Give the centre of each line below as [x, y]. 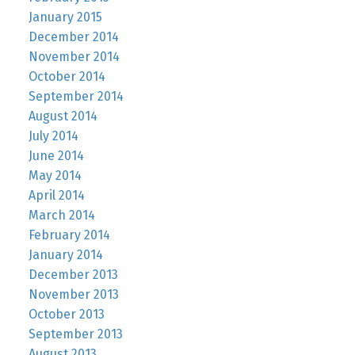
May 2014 [55, 176]
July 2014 [53, 136]
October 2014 [67, 77]
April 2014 [56, 196]
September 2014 [76, 97]
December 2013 [73, 275]
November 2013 [73, 295]
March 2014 [61, 216]
